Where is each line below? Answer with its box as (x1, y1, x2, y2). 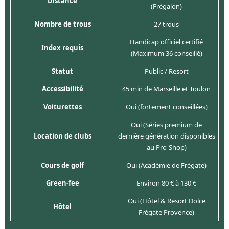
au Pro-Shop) (146, 143, 187, 152)
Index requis (41, 43, 83, 53)
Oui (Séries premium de (131, 120, 202, 130)
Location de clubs (33, 131, 91, 141)
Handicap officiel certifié (130, 37, 203, 47)
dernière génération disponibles (118, 131, 215, 141)
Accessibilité (41, 84, 83, 94)
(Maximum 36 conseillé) (130, 49, 202, 58)
